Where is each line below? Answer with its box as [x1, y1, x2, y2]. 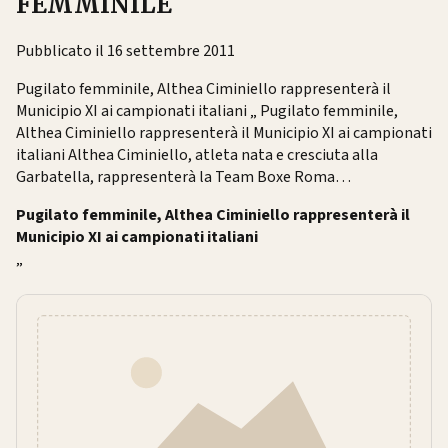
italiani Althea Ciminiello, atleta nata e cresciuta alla [16, 143, 378, 166]
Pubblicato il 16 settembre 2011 [16, 39, 235, 62]
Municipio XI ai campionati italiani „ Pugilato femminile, [16, 99, 398, 122]
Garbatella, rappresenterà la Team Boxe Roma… [16, 165, 351, 188]
